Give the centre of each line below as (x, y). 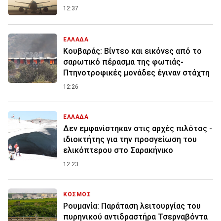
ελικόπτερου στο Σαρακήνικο (118, 150)
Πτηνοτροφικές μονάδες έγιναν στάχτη (136, 73)
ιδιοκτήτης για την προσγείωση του (130, 140)
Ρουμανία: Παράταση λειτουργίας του (132, 206)
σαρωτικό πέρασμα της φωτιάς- (123, 62)
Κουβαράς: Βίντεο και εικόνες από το (132, 51)
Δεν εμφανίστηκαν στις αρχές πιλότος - (138, 129)
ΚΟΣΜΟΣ (77, 195)
